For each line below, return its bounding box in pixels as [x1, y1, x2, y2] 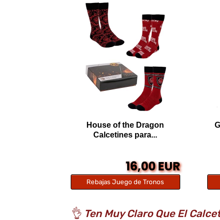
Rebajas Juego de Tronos [86, 177, 165, 186]
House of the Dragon [86, 120, 165, 129]
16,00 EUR [126, 158, 181, 174]
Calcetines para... [93, 130, 158, 139]
